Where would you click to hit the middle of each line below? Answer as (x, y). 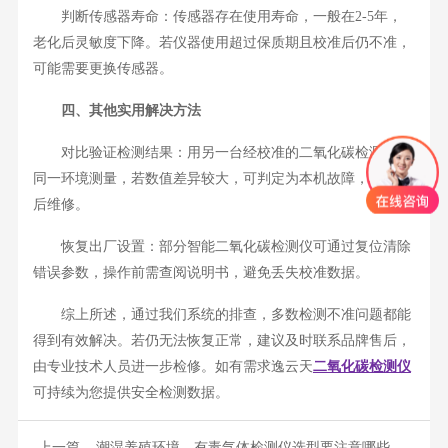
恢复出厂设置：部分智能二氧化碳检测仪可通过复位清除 (221, 247)
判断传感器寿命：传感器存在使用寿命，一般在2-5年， (217, 17)
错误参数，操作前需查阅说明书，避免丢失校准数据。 (200, 273)
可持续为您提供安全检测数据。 (130, 393)
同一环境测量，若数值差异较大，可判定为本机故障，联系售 (221, 179)
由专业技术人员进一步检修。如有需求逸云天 (172, 367)
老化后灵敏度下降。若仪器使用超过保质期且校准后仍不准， (221, 43)
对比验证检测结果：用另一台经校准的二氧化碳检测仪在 (221, 153)
